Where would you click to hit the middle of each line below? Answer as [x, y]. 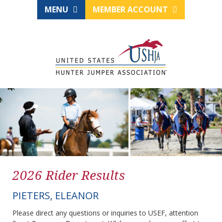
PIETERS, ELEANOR [55, 196]
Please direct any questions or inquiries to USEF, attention [105, 213]
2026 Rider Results [69, 175]
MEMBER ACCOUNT [131, 9]
